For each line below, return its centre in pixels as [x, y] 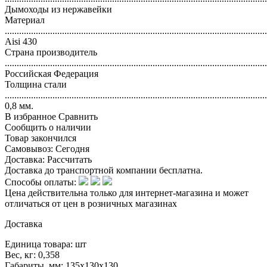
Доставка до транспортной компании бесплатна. [104, 170]
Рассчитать [69, 160]
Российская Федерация [52, 74]
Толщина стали [36, 85]
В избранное [30, 117]
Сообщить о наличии [48, 128]
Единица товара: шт [46, 244]
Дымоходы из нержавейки [58, 10]
